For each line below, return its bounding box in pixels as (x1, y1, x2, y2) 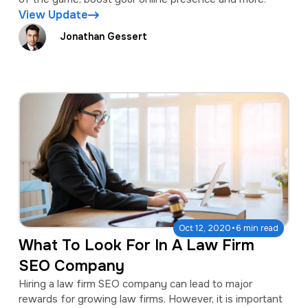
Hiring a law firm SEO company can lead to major (18, 277, 252, 291)
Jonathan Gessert (59, 30, 147, 43)
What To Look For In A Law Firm (18, 236, 254, 256)
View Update (18, 7, 88, 22)
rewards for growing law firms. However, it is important (18, 292, 283, 307)
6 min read (236, 223, 279, 234)
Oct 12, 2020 (179, 223, 232, 234)
